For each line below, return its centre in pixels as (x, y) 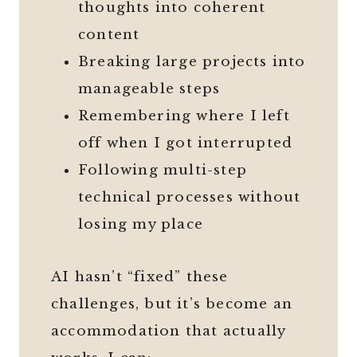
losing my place (141, 225)
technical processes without (190, 198)
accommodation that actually (169, 331)
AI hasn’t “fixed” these (140, 277)
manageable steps (149, 89)
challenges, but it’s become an (172, 304)
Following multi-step (163, 171)
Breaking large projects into (192, 62)
